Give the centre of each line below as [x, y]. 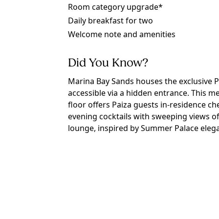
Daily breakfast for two [110, 21]
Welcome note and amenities [122, 34]
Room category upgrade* [115, 7]
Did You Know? [108, 64]
